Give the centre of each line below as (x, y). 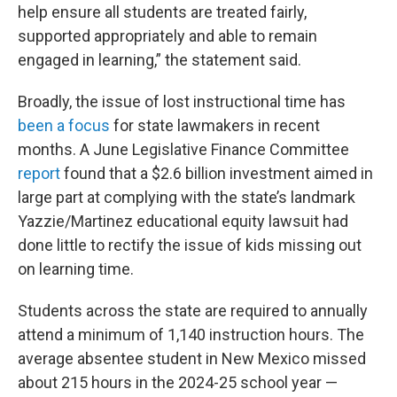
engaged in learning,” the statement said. (160, 60)
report (39, 174)
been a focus (64, 126)
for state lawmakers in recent (215, 126)
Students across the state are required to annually (193, 311)
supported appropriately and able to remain (167, 36)
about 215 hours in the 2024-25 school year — (178, 383)
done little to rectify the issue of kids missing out (190, 245)
